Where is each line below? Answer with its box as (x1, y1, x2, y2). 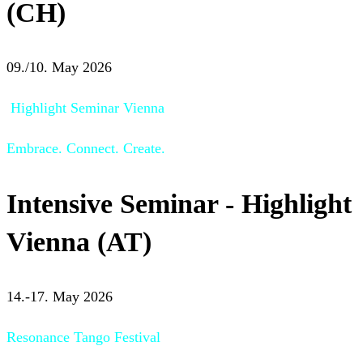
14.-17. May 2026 (6, 288, 113, 305)
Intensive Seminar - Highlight (6, 188, 352, 219)
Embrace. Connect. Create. (6, 140, 165, 157)
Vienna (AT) (6, 226, 152, 257)
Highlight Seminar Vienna (6, 100, 164, 117)
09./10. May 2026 (6, 59, 112, 76)
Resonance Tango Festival (6, 328, 160, 345)
